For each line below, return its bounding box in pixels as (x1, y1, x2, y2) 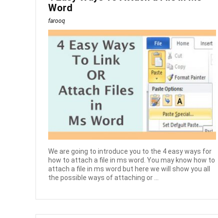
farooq (48, 17, 66, 24)
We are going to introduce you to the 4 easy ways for (48, 147, 212, 155)
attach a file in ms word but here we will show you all (48, 164, 211, 173)
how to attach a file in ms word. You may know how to (48, 156, 216, 164)
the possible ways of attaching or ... (48, 173, 159, 182)
